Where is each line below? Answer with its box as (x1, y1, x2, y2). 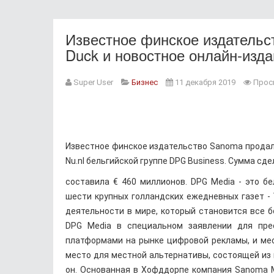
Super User (73, 78, 113, 87)
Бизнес (131, 78, 158, 87)
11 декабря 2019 (175, 78, 235, 87)
